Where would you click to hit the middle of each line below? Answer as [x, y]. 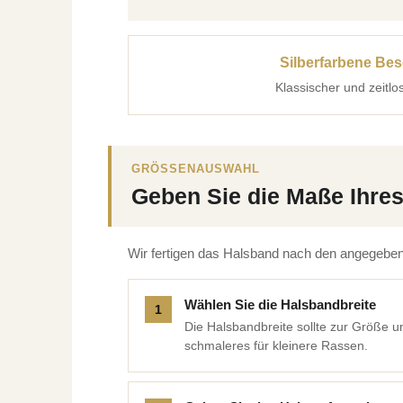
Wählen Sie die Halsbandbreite [280, 304]
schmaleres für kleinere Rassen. [276, 345]
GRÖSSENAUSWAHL [192, 169]
